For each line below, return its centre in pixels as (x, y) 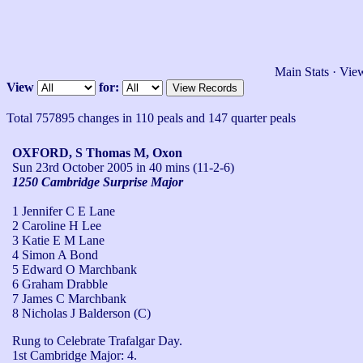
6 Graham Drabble (60, 284)
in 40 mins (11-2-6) (184, 167)
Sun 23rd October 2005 (73, 167)
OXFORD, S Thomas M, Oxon (97, 152)
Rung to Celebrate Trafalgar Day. (97, 340)
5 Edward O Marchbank (75, 269)
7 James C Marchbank (69, 298)
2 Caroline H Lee (57, 225)
